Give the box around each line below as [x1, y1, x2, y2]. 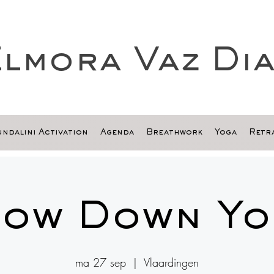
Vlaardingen [144, 255, 199, 270]
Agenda [100, 129, 134, 136]
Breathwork [146, 129, 202, 136]
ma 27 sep [75, 255, 126, 270]
